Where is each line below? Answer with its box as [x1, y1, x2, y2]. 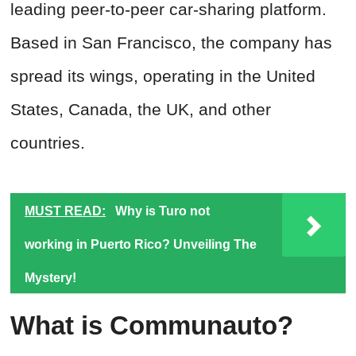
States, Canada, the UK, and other [10, 100, 271, 119]
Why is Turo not [115, 204, 210, 219]
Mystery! [25, 271, 76, 285]
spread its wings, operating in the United [10, 67, 315, 86]
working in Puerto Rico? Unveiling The [25, 238, 257, 252]
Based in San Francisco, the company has [10, 33, 332, 52]
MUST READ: [25, 204, 106, 219]
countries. [10, 133, 85, 153]
